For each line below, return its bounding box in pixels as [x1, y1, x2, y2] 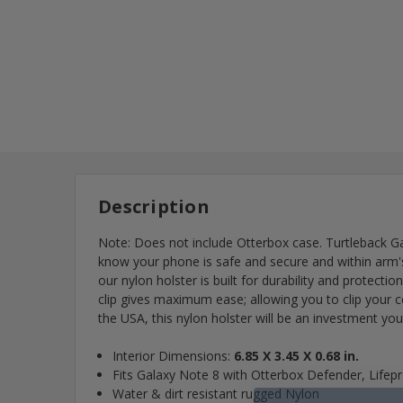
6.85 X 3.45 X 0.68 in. [234, 347, 360, 365]
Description [98, 194, 210, 219]
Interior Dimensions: [112, 347, 235, 365]
